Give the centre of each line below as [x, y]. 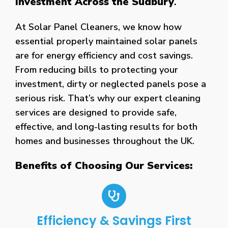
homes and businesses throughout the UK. [105, 141]
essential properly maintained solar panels [106, 41]
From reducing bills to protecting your [97, 69]
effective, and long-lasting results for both [106, 126]
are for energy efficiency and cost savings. [104, 55]
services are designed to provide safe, [96, 112]
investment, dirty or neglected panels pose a [111, 84]
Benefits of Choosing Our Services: [104, 165]
